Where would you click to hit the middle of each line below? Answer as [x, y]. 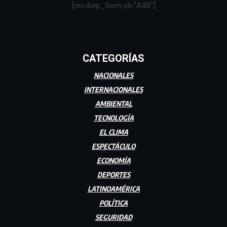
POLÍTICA [113, 203]
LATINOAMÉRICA [113, 189]
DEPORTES [113, 175]
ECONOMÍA [113, 161]
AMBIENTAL [113, 104]
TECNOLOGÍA [113, 118]
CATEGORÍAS [113, 59]
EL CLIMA [113, 132]
